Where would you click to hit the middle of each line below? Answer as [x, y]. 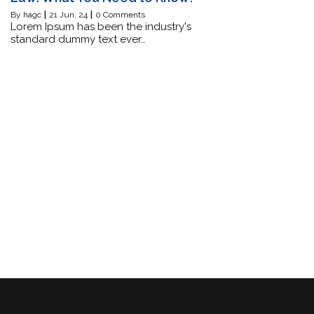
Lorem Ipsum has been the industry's [101, 26]
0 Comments [120, 14]
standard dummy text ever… [78, 39]
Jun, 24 [74, 14]
